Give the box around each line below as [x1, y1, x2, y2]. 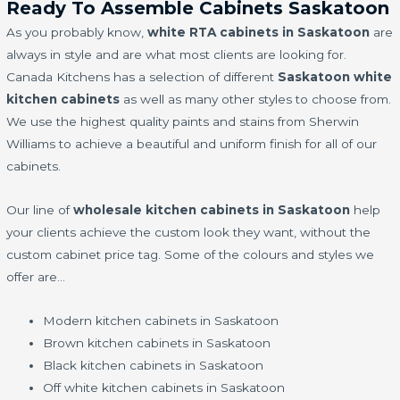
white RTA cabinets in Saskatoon [147, 25, 371, 40]
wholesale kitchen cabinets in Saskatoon [73, 203, 351, 218]
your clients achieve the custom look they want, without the [6, 225, 371, 240]
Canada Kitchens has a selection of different [6, 70, 279, 85]
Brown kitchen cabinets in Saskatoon [43, 336, 271, 351]
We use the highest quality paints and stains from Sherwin [6, 114, 360, 129]
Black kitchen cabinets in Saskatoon [43, 358, 264, 373]
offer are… [6, 270, 66, 285]
